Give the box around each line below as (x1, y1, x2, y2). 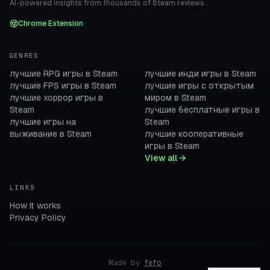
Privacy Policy (10, 213, 66, 222)
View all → (145, 153, 186, 163)
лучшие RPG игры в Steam (10, 69, 118, 78)
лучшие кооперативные (145, 129, 243, 139)
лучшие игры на (10, 117, 76, 127)
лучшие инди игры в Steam (145, 69, 256, 78)
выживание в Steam (10, 129, 92, 139)
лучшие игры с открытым (145, 81, 254, 90)
